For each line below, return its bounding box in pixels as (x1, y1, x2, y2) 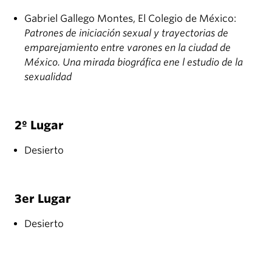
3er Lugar (15, 192, 71, 206)
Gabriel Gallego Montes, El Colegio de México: (24, 13, 236, 25)
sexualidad (24, 71, 72, 83)
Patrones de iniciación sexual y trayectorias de (24, 27, 228, 39)
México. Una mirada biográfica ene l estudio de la (24, 56, 243, 69)
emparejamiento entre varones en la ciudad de (24, 42, 231, 54)
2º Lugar (15, 118, 64, 133)
